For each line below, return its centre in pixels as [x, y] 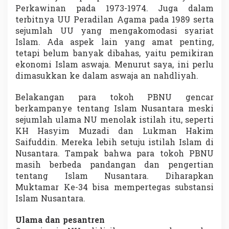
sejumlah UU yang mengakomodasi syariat [114, 32]
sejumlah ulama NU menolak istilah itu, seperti [114, 121]
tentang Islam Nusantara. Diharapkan [114, 177]
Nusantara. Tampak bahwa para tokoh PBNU [114, 155]
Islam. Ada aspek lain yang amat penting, [114, 43]
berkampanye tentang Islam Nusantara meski [114, 110]
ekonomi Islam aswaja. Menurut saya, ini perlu [114, 66]
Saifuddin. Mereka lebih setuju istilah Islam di [114, 143]
